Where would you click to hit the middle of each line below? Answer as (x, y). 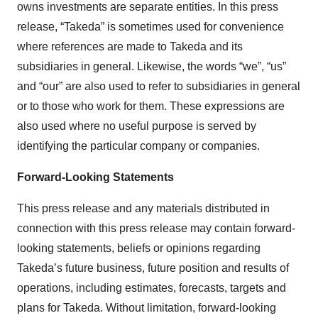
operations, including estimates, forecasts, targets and (152, 287)
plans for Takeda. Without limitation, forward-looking (147, 307)
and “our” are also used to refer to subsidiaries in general (159, 86)
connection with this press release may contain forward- (156, 228)
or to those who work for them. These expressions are (151, 106)
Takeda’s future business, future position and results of (153, 268)
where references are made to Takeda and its (130, 46)
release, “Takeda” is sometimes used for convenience (150, 26)
